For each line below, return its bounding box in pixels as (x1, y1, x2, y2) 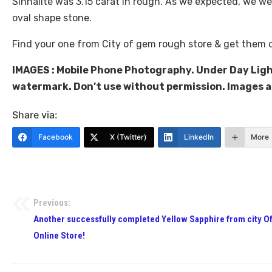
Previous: (33, 197, 70, 209)
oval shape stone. (12, 12, 92, 24)
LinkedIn (184, 132, 214, 142)
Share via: (12, 109, 58, 121)
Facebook (38, 132, 73, 142)
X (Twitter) (110, 132, 147, 142)
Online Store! (33, 230, 85, 242)
